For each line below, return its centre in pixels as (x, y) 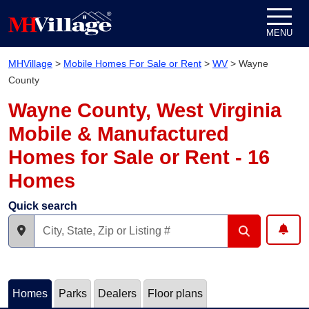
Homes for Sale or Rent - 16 (139, 157)
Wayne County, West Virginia (145, 110)
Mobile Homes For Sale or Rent (132, 63)
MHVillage (30, 63)
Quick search (43, 206)
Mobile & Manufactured (119, 134)
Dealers (117, 293)
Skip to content (197, 11)
